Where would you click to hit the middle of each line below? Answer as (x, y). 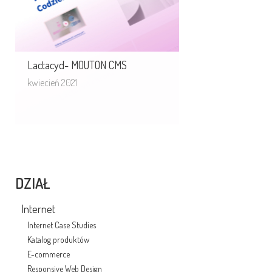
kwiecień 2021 (52, 83)
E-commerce (49, 254)
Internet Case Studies (62, 225)
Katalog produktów (58, 240)
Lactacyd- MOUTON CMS (77, 65)
